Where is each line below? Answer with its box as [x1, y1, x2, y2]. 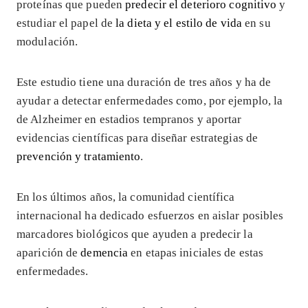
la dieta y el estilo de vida [115, 16, 243, 30]
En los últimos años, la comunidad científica [16, 190, 235, 203]
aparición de [16, 245, 81, 259]
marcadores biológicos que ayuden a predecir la [16, 227, 253, 241]
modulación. [16, 34, 78, 48]
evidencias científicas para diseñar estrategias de [16, 131, 258, 144]
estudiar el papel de [16, 16, 116, 30]
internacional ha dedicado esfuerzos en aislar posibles [16, 208, 284, 222]
